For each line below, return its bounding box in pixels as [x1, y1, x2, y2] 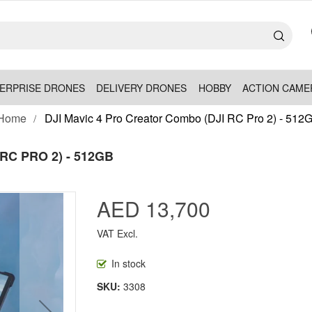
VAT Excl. [97, 226, 138, 240]
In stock [111, 256, 146, 270]
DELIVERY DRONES [96, 81, 187, 95]
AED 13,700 [97, 194, 210, 224]
